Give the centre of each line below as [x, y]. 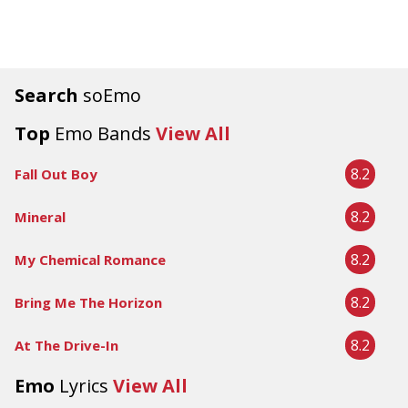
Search [49, 95]
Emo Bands [103, 133]
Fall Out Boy [56, 174]
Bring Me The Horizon [88, 302]
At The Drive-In [66, 345]
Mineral [40, 217]
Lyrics [84, 386]
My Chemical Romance [90, 260]
